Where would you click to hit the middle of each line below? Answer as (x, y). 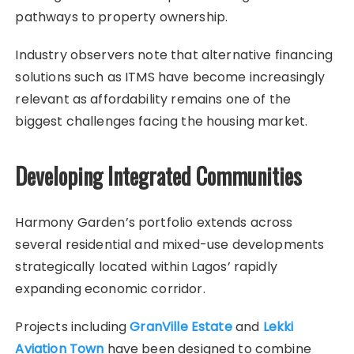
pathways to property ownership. (122, 17)
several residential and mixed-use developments (170, 244)
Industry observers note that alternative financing (174, 55)
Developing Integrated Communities (159, 175)
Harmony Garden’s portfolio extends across (154, 222)
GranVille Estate (181, 326)
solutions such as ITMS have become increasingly (170, 77)
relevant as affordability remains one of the (153, 99)
